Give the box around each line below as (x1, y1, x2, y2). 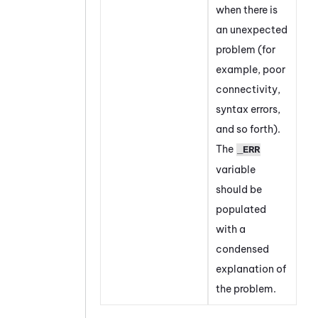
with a (216, 222, 246, 236)
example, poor (216, 62, 285, 76)
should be (216, 182, 262, 196)
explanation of (216, 262, 286, 275)
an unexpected (216, 23, 287, 36)
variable (216, 163, 256, 176)
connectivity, (216, 82, 280, 96)
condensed (216, 242, 269, 256)
